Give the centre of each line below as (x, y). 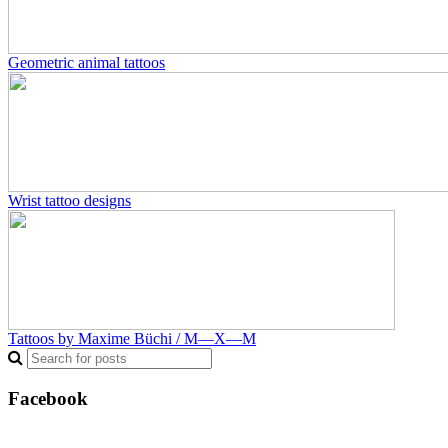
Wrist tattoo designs (69, 200)
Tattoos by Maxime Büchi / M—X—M (132, 338)
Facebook (48, 398)
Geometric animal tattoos (86, 62)
